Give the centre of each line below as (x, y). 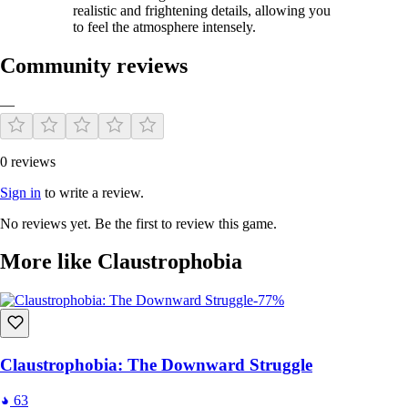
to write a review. (92, 192)
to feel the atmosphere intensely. (164, 26)
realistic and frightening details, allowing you (202, 10)
